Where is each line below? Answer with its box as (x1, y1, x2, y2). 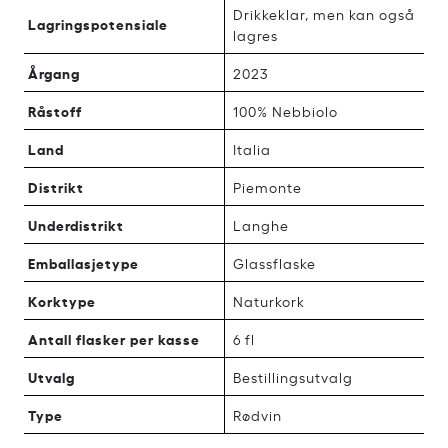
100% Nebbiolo (233, 100, 338, 120)
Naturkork (233, 290, 305, 310)
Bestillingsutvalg (233, 366, 353, 386)
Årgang (28, 61, 80, 83)
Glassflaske (233, 252, 316, 272)
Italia (233, 138, 271, 158)
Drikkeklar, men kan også (233, 3, 415, 23)
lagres (233, 24, 278, 44)
